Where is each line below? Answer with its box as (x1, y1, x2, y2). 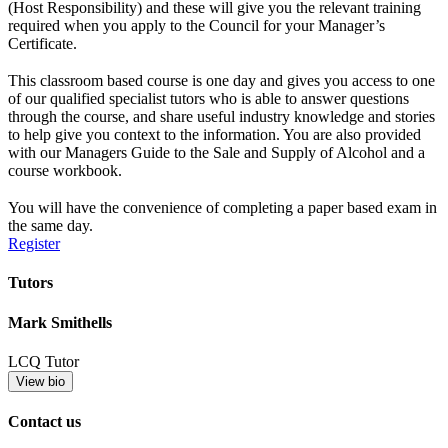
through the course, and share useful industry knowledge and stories (8, 107, 435, 125)
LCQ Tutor (8, 352, 79, 370)
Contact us (8, 413, 81, 431)
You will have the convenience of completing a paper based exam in (8, 199, 437, 217)
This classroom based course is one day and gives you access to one (8, 71, 435, 89)
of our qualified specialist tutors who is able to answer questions (8, 89, 409, 107)
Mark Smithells (8, 313, 112, 331)
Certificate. (8, 34, 81, 52)
